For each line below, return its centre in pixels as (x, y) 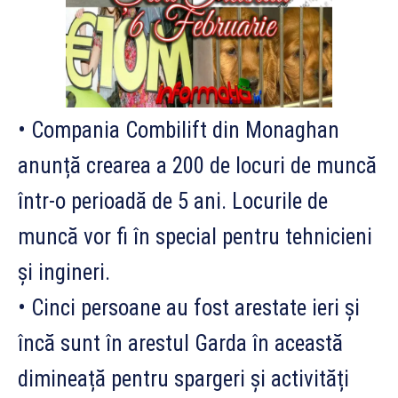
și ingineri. (64, 273)
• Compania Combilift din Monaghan (179, 131)
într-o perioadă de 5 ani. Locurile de (173, 202)
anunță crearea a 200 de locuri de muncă (197, 166)
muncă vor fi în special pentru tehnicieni (195, 237)
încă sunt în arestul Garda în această (180, 344)
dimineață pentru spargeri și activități (183, 379)
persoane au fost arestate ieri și (218, 308)
